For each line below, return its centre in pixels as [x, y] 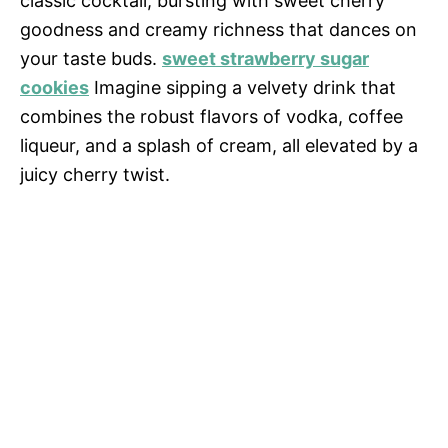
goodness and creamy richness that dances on [218, 29]
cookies [54, 87]
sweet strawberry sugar [265, 58]
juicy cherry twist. [95, 174]
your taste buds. [91, 58]
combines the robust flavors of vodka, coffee [211, 116]
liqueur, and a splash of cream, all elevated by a [219, 145]
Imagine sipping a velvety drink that [242, 87]
